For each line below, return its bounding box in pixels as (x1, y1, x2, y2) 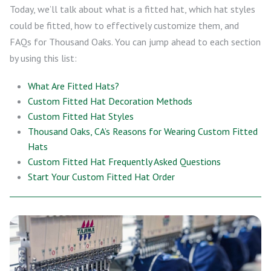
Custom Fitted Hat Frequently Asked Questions (28, 155, 221, 168)
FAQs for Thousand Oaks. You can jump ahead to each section (10, 36, 261, 48)
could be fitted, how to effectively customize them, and (10, 19, 239, 31)
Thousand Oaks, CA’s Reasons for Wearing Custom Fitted (28, 125, 258, 137)
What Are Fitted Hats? (28, 80, 119, 92)
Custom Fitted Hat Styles (28, 110, 134, 122)
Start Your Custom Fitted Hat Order (28, 171, 175, 183)
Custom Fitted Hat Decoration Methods (28, 95, 192, 107)
